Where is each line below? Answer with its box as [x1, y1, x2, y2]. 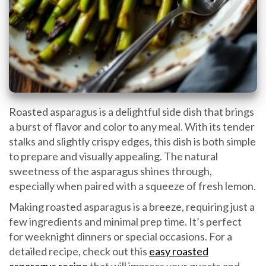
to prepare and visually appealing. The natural [9, 150, 218, 163]
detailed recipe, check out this [9, 245, 149, 258]
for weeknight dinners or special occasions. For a [9, 230, 232, 243]
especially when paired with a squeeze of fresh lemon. [9, 179, 256, 193]
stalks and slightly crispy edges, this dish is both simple [9, 135, 256, 148]
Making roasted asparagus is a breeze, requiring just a [9, 200, 255, 214]
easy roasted [149, 245, 208, 258]
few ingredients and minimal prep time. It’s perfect [9, 215, 242, 229]
